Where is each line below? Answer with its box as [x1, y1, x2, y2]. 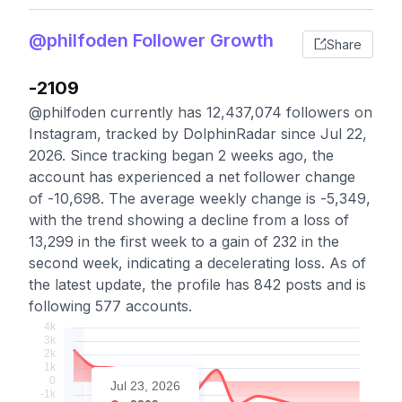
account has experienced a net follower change [29, 168, 355, 186]
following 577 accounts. [29, 297, 192, 315]
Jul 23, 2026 [110, 379, 180, 393]
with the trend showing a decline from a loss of [29, 211, 349, 229]
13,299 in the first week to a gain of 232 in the [29, 232, 339, 250]
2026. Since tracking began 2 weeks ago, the [29, 146, 334, 164]
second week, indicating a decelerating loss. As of [29, 254, 366, 272]
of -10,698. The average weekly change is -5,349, [29, 189, 371, 207]
